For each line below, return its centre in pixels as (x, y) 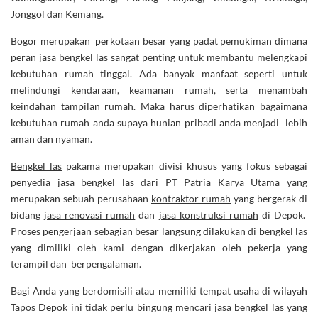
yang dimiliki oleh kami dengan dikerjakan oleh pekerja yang (159, 248)
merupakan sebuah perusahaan (81, 199)
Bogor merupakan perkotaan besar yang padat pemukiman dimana (159, 41)
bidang (28, 215)
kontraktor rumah (191, 199)
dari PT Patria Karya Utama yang (221, 182)
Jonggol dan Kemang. (58, 14)
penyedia (34, 182)
